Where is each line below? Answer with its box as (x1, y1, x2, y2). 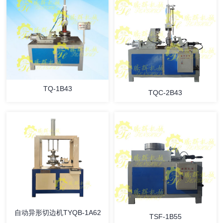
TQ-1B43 (43, 85, 72, 93)
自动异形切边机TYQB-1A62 (14, 209, 101, 217)
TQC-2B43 (148, 89, 183, 97)
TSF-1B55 (149, 212, 182, 221)
